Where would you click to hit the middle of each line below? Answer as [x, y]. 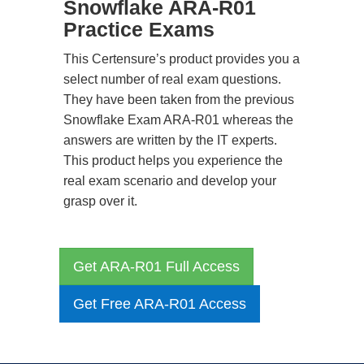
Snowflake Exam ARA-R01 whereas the [178, 120]
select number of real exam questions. [172, 79]
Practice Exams [139, 29]
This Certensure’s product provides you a [182, 59]
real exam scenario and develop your [170, 181]
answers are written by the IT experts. [170, 140]
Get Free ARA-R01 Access [160, 304]
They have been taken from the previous [179, 100]
